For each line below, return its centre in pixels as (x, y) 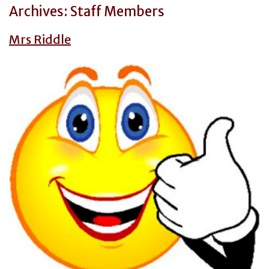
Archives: (40, 11)
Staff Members (117, 11)
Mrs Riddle (40, 39)
